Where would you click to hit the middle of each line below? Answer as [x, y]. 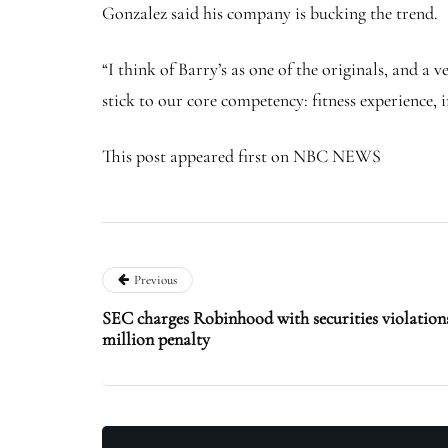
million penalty [156, 338]
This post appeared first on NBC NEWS [241, 155]
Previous [155, 279]
